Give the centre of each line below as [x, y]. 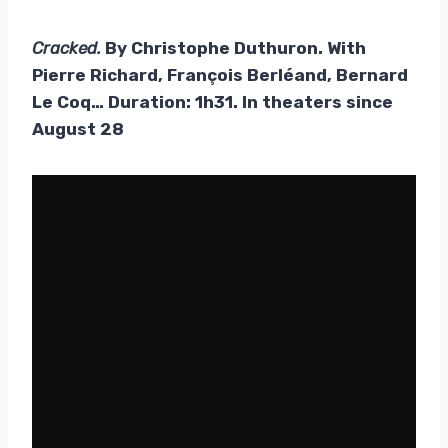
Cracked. [66, 47]
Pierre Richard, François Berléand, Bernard [220, 74]
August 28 [78, 128]
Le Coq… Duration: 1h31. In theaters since [212, 101]
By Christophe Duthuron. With [233, 47]
